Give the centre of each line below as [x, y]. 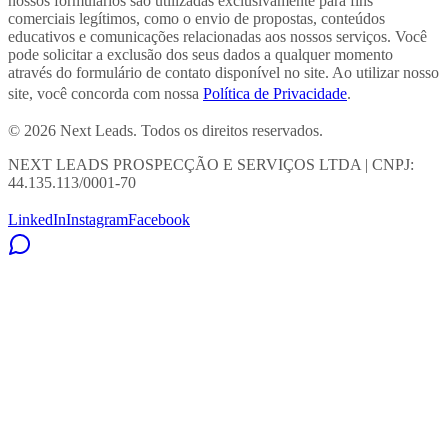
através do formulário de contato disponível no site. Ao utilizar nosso [223, 73]
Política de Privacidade [275, 94]
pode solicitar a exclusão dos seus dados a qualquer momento [200, 55]
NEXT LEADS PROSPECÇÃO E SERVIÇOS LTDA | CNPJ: [211, 165]
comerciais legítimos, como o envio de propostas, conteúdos [196, 19]
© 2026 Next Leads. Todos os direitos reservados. [165, 131]
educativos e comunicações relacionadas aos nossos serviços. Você [217, 37]
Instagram [97, 220]
